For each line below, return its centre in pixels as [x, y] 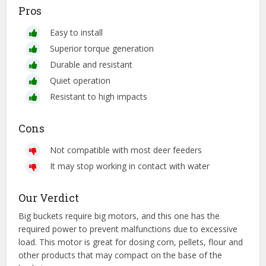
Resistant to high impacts [99, 97]
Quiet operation [80, 81]
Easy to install [77, 33]
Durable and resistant [91, 65]
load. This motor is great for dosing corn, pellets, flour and [131, 242]
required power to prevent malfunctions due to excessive [128, 229]
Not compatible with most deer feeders [126, 150]
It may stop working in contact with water [130, 166]
